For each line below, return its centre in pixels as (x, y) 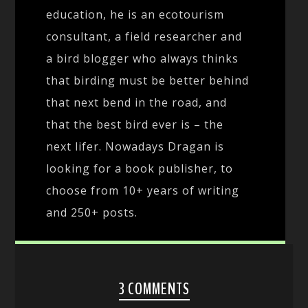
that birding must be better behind (148, 80)
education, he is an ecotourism (135, 14)
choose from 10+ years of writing (143, 190)
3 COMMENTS (154, 288)
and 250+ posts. (92, 212)
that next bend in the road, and (137, 102)
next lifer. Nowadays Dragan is (135, 146)
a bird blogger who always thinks (143, 58)
